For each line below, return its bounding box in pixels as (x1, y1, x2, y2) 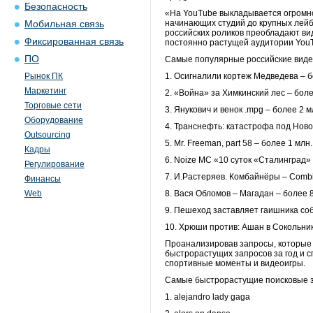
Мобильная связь (24, 19, 104, 29)
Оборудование (24, 115, 83, 125)
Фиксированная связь (24, 36, 124, 47)
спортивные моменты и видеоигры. (165, 259, 307, 268)
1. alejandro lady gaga (165, 292, 250, 302)
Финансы (24, 174, 61, 184)
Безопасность (24, 1, 87, 12)
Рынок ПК (24, 71, 63, 81)
